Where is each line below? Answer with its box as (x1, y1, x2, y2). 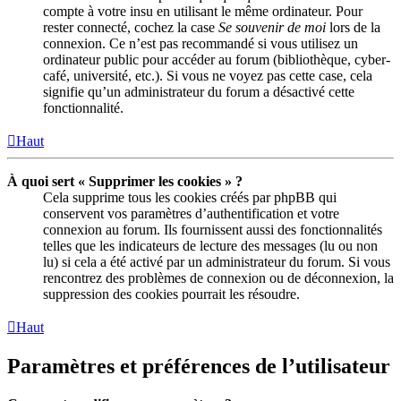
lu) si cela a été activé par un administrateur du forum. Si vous (43, 254, 390, 270)
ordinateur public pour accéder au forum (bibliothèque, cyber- (43, 52, 390, 68)
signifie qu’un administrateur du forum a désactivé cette (43, 84, 354, 100)
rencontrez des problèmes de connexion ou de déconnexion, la (43, 270, 394, 286)
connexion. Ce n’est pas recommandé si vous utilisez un (43, 36, 358, 52)
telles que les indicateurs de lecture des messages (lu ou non (43, 238, 378, 254)
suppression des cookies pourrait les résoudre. (43, 286, 300, 303)
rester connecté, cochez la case (43, 20, 218, 36)
